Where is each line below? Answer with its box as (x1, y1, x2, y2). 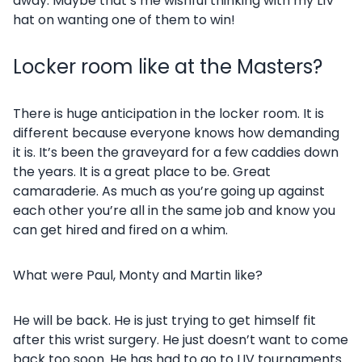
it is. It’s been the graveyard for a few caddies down (13, 143, 339, 162)
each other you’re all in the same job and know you (13, 201, 335, 220)
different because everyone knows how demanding (13, 124, 339, 142)
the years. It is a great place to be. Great (13, 162, 271, 181)
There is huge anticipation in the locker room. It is (13, 104, 324, 123)
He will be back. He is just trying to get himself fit (13, 311, 316, 330)
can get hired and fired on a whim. (13, 221, 228, 239)
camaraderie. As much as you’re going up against (13, 182, 325, 200)
